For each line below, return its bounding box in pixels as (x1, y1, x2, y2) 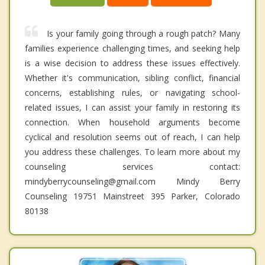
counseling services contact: (25, 160, 240, 172)
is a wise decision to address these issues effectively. (25, 57, 240, 69)
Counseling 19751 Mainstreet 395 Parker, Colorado (25, 190, 240, 202)
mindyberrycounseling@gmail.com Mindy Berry (25, 175, 240, 187)
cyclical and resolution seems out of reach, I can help (25, 131, 240, 143)
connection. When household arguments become (25, 116, 240, 128)
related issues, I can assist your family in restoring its (25, 101, 240, 113)
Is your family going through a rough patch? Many (47, 27, 240, 39)
